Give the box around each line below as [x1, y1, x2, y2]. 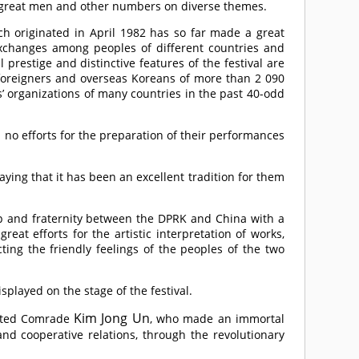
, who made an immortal [149, 311, 284, 326]
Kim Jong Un [74, 309, 150, 327]
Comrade [20, 311, 70, 326]
